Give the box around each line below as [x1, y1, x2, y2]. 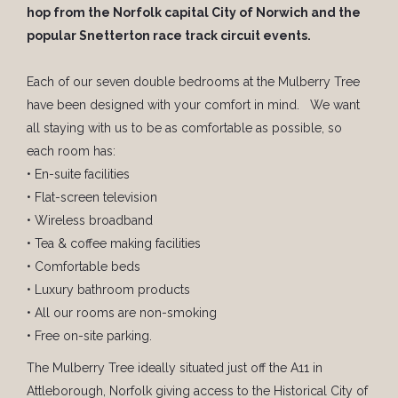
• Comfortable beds [27, 259, 140, 274]
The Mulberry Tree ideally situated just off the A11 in [27, 361, 322, 375]
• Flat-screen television [27, 190, 157, 204]
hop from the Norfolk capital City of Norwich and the [27, 5, 361, 20]
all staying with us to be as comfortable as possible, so [27, 121, 342, 135]
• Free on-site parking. [27, 329, 152, 343]
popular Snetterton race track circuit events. [27, 28, 311, 43]
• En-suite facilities [27, 167, 130, 181]
